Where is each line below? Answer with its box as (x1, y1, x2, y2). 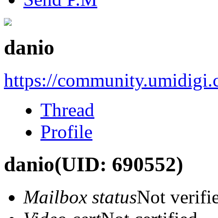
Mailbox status (23, 186, 137, 207)
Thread (40, 99, 94, 120)
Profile (40, 121, 92, 142)
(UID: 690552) (54, 152, 183, 176)
